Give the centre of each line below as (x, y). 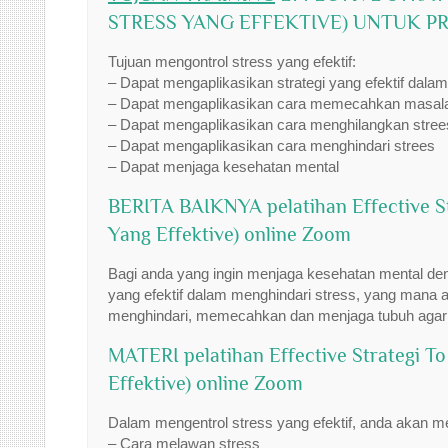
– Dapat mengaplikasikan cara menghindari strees (271, 145)
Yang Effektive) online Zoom (229, 234)
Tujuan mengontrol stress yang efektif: (232, 61)
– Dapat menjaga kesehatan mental (223, 166)
